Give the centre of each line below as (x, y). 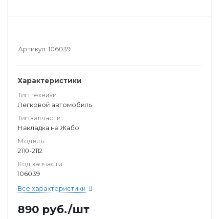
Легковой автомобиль (55, 105)
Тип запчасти (39, 118)
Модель (31, 141)
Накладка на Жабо (48, 128)
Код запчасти (40, 164)
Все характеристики (52, 188)
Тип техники (37, 95)
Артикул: (33, 49)
